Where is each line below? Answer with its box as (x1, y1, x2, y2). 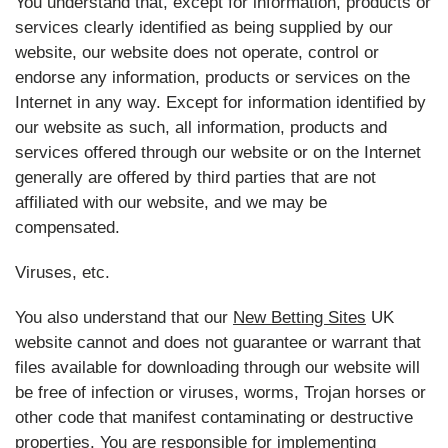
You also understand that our (15, 308, 233, 327)
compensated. (15, 218, 120, 237)
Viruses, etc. (15, 263, 110, 282)
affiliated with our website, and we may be (15, 193, 327, 212)
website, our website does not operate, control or (15, 43, 379, 62)
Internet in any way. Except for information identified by (15, 93, 426, 112)
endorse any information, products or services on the (15, 68, 410, 87)
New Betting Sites (233, 308, 366, 327)
